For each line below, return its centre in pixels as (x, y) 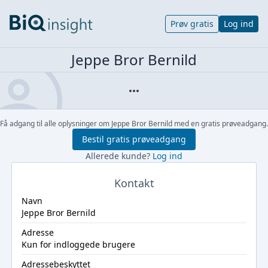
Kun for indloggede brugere (78, 244)
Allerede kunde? (119, 156)
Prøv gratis (192, 23)
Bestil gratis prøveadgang (134, 139)
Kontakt (134, 183)
